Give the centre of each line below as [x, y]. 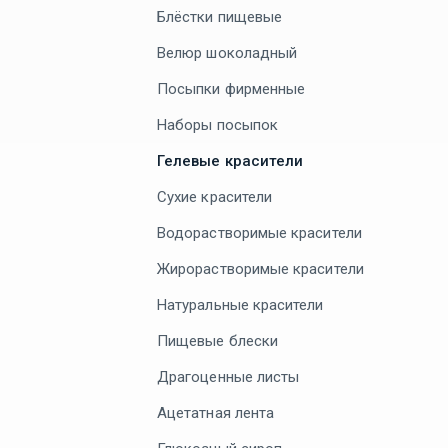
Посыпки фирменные [231, 88]
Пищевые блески [218, 340]
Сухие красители [215, 196]
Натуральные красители [240, 304]
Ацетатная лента [216, 412]
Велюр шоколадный [227, 52]
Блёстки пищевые [220, 16]
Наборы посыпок [218, 124]
